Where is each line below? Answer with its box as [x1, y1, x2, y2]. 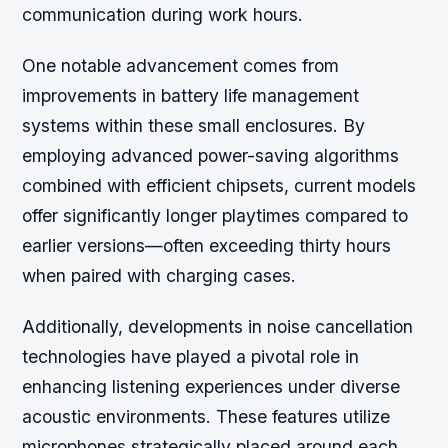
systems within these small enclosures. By [22, 115, 366, 137]
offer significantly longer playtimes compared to [22, 205, 409, 227]
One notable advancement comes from [22, 55, 340, 77]
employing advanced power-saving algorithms [22, 145, 400, 167]
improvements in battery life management [22, 85, 360, 107]
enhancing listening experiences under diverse [22, 376, 401, 398]
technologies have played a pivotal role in [22, 346, 360, 368]
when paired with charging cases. [22, 265, 297, 287]
